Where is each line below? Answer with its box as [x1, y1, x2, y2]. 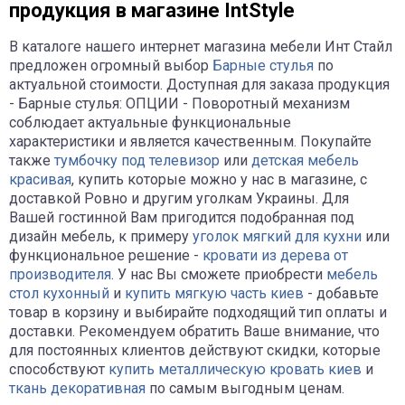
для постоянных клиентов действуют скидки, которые [9, 341, 381, 359]
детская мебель [251, 151, 359, 169]
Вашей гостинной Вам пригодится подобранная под [9, 208, 354, 226]
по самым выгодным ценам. [146, 379, 344, 397]
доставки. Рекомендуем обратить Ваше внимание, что [9, 322, 380, 340]
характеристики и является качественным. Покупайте [9, 132, 372, 150]
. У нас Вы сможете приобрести [111, 265, 326, 283]
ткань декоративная [9, 379, 146, 397]
